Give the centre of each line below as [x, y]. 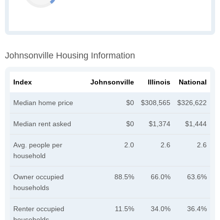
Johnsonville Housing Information [70, 55]
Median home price [43, 103]
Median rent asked [42, 124]
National [193, 82]
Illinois [159, 82]
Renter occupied [39, 209]
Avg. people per [38, 145]
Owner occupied [39, 177]
